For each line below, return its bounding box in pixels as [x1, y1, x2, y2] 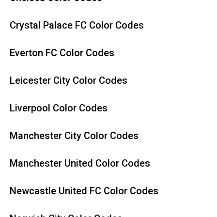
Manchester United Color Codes [10, 157, 150, 169]
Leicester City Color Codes [10, 75, 127, 86]
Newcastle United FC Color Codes [10, 185, 158, 197]
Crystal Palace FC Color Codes [10, 19, 144, 31]
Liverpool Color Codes [10, 102, 108, 114]
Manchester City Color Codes [10, 130, 139, 141]
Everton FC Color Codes [10, 47, 114, 59]
